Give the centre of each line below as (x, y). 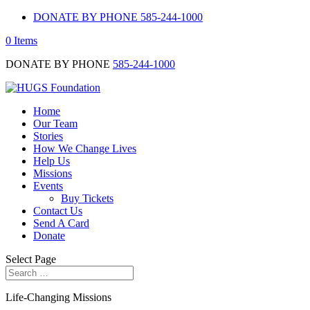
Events (48, 186)
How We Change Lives (85, 148)
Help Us (52, 161)
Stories (48, 136)
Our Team (55, 124)
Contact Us (58, 211)
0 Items (21, 40)
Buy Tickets (87, 198)
